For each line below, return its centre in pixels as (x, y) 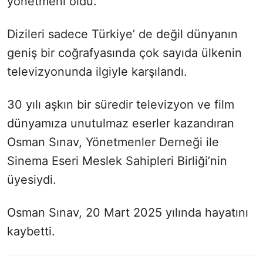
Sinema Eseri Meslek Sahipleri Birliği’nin (117, 161)
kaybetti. (31, 232)
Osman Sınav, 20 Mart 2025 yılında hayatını (128, 213)
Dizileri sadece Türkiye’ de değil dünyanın (122, 34)
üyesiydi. (32, 180)
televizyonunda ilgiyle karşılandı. (97, 72)
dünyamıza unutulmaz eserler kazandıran (121, 124)
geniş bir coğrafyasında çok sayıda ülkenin (124, 53)
